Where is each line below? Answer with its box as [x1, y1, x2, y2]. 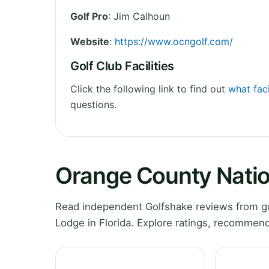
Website [70, 35, 109, 47]
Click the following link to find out [70, 82, 228, 95]
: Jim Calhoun [108, 10, 170, 22]
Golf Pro [70, 10, 108, 22]
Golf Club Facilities [70, 58, 174, 73]
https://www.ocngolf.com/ [115, 35, 233, 47]
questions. [70, 98, 116, 110]
